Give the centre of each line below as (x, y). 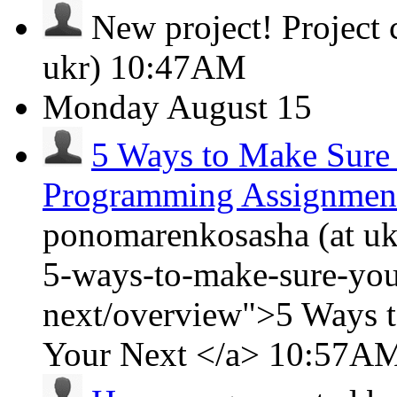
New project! (182, 27)
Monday (101, 107)
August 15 (239, 107)
